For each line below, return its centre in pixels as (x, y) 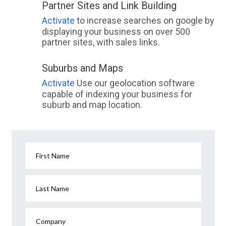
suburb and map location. (92, 105)
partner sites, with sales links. (101, 42)
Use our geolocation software (134, 83)
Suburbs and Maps (82, 68)
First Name (53, 156)
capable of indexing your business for (117, 94)
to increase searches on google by (144, 21)
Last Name (52, 189)
